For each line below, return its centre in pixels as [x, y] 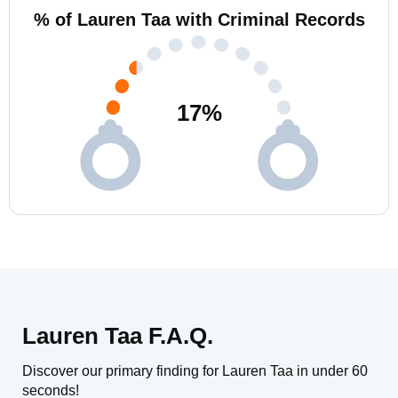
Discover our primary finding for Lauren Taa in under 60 [195, 371]
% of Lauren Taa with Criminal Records [199, 20]
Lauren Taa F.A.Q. [118, 336]
